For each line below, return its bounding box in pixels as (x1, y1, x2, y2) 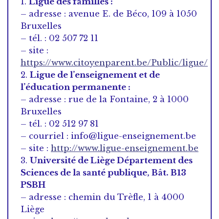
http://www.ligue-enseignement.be (51, 143, 198, 153)
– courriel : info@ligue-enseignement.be (21, 131, 196, 141)
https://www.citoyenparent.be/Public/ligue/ (21, 57, 208, 68)
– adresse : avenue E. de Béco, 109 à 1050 (21, 8, 197, 19)
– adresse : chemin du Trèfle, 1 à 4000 (21, 192, 184, 202)
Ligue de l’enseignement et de (30, 69, 160, 80)
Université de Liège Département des (30, 155, 193, 166)
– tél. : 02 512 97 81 (21, 118, 99, 129)
